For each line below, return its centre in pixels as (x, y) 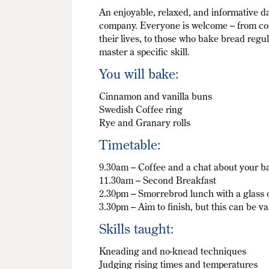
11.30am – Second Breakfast (158, 180)
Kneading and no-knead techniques (173, 251)
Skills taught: (137, 229)
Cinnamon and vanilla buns (156, 96)
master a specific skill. (145, 52)
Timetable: (130, 145)
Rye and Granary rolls (145, 123)
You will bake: (139, 74)
